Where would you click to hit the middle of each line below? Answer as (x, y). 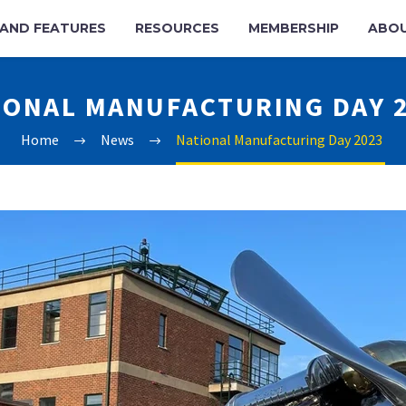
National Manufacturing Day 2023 (280, 140)
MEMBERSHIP (294, 28)
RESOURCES (177, 28)
